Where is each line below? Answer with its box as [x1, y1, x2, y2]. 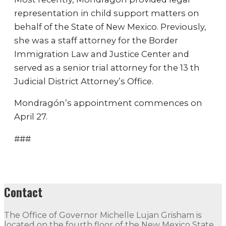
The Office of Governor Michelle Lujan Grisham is [4, 210, 201, 220]
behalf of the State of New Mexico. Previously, [14, 21, 206, 32]
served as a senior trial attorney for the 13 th [14, 62, 200, 73]
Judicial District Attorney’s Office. [14, 76, 153, 86]
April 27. [14, 111, 47, 122]
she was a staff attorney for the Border [14, 35, 178, 45]
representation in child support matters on [14, 8, 199, 18]
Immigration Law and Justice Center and [14, 48, 189, 59]
